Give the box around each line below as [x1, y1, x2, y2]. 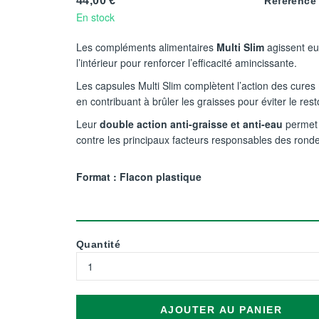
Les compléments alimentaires [76, 40, 216, 54]
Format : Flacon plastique [76, 169, 202, 184]
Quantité [76, 239, 121, 250]
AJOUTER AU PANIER [159, 304, 283, 315]
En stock [76, 10, 115, 24]
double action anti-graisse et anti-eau [100, 117, 283, 131]
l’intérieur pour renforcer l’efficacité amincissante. [76, 56, 297, 70]
